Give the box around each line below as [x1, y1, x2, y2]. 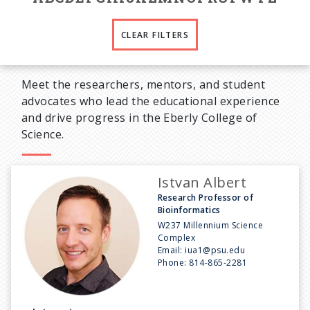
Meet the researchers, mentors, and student [21, 76, 266, 92]
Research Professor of [158, 191, 254, 203]
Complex [158, 231, 196, 244]
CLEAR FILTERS [120, 28, 190, 41]
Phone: [158, 256, 190, 268]
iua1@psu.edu [185, 244, 246, 256]
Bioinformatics [158, 203, 221, 216]
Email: [158, 244, 185, 256]
